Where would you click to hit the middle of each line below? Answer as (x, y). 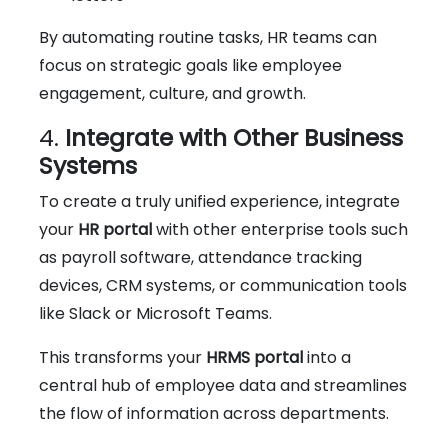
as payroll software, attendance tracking (200, 257)
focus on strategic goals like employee (190, 65)
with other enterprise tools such (280, 229)
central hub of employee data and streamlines (223, 385)
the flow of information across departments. (214, 413)
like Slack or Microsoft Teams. (155, 313)
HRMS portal (254, 357)
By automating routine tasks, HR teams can (208, 37)
